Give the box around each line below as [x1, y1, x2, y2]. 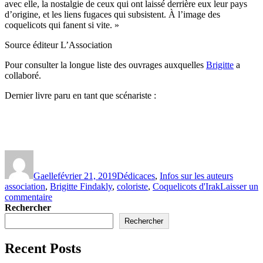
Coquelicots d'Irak [153, 181, 220, 192]
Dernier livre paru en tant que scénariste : [5, 90, 156, 101]
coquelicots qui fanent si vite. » [5, 20, 119, 31]
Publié [57, 150, 80, 160]
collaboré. [5, 70, 41, 81]
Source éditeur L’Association [5, 40, 112, 50]
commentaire [5, 192, 52, 203]
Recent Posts [5, 241, 81, 257]
